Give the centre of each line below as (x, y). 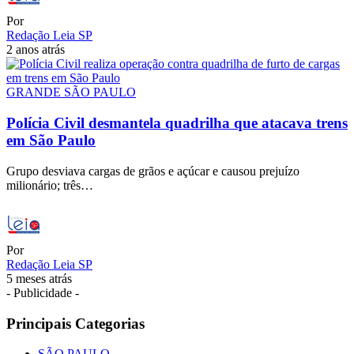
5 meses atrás (39, 278)
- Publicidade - (43, 292)
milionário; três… (50, 185)
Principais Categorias (75, 323)
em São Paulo (51, 141)
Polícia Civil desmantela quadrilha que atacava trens (177, 123)
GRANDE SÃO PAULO (71, 92)
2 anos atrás (36, 50)
